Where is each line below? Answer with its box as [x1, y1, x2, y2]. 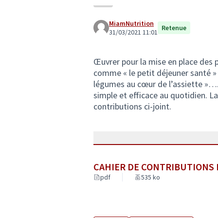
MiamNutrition [109, 19, 154, 28]
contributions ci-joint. [93, 101, 171, 112]
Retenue [162, 23, 186, 32]
